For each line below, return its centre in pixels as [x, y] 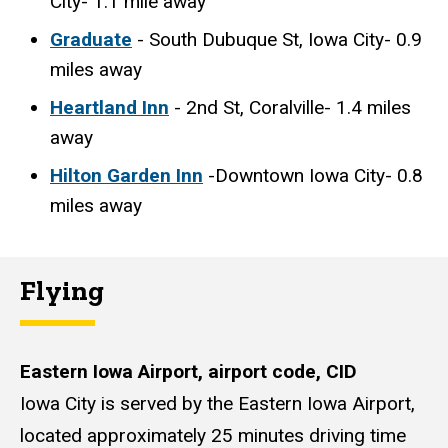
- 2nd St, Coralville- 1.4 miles [290, 107]
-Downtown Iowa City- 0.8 [313, 175]
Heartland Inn [109, 107]
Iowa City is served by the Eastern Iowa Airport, [217, 404]
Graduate [91, 39]
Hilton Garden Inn [126, 175]
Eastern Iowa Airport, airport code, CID [188, 372]
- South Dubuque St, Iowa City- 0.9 [279, 39]
